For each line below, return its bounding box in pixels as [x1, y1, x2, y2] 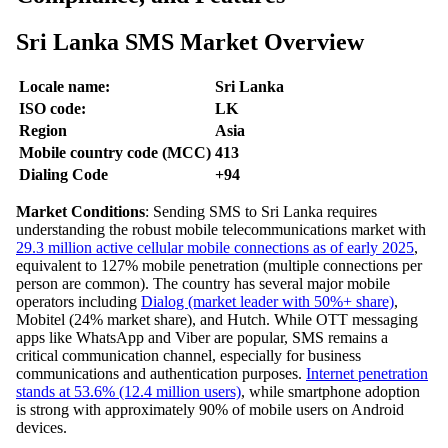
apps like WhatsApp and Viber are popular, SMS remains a [16, 329, 388, 347]
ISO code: [19, 100, 86, 118]
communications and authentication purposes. [16, 365, 306, 383]
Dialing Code [19, 166, 108, 184]
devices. [16, 419, 67, 437]
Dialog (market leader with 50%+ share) [141, 293, 394, 311]
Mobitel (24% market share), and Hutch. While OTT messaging [16, 311, 418, 329]
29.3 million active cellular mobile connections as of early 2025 [16, 239, 414, 257]
